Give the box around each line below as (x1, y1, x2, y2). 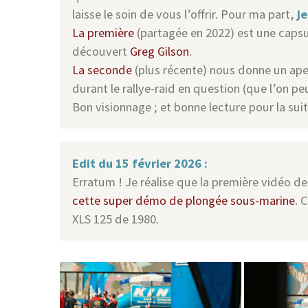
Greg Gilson (130, 43, 190, 59)
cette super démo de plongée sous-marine (72, 192, 296, 208)
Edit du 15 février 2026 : (72, 155, 208, 171)
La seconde (72, 61, 133, 78)
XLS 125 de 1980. (72, 211, 159, 227)
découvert (72, 43, 131, 59)
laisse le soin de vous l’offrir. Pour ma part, (72, 5, 298, 22)
